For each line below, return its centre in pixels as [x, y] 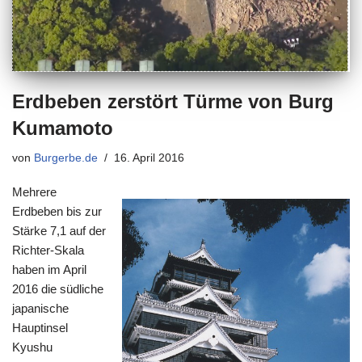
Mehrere [34, 192]
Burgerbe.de [66, 158]
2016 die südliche [58, 288]
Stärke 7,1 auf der [59, 230]
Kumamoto [63, 128]
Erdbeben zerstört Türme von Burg [173, 101]
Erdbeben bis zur [57, 211]
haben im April [49, 269]
